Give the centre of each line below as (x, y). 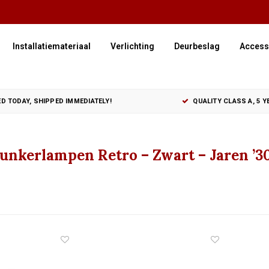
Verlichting (132, 46)
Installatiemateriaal (52, 46)
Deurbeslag (197, 46)
